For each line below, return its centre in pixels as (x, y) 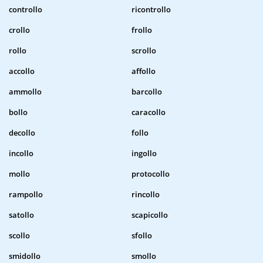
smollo (144, 256)
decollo (22, 133)
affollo (144, 71)
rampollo (26, 195)
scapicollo (150, 215)
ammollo (25, 92)
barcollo (147, 92)
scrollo (144, 51)
